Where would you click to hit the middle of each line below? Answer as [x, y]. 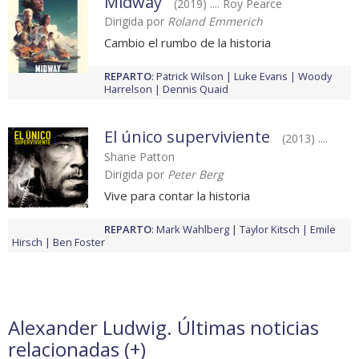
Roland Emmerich [215, 22]
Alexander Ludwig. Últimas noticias [163, 328]
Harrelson [128, 89]
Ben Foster [79, 242]
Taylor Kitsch [270, 230]
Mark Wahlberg [193, 230]
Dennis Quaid [196, 89]
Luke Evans [261, 77]
